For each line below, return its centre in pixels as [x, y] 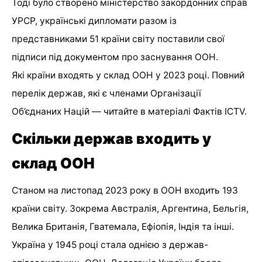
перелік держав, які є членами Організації [106, 93]
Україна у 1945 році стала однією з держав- [110, 244]
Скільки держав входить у [111, 138]
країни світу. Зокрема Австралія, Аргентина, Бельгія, [130, 208]
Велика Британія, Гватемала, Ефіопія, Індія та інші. [123, 226]
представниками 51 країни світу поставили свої [118, 39]
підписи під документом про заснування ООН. [115, 57]
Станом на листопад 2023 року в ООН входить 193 [125, 190]
